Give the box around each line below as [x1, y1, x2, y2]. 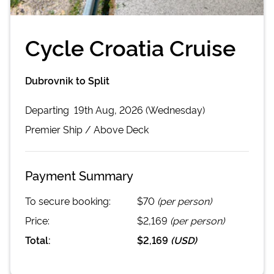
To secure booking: [25, 193, 111, 207]
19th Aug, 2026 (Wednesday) [74, 102, 205, 116]
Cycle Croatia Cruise [25, 31, 235, 62]
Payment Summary [25, 166, 133, 183]
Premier [25, 122, 61, 136]
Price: [25, 213, 50, 227]
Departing [25, 102, 72, 116]
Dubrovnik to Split [25, 73, 109, 87]
